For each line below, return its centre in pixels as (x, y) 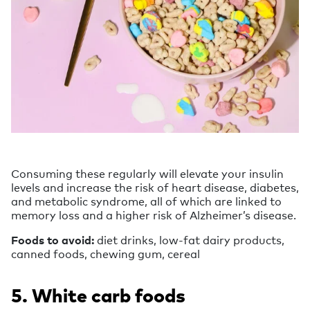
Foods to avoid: (54, 240)
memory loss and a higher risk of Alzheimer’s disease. (154, 215)
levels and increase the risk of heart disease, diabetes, (155, 187)
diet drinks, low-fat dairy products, (191, 240)
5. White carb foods (98, 295)
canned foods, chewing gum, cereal (106, 254)
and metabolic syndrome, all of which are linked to (146, 201)
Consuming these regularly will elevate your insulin (147, 173)
